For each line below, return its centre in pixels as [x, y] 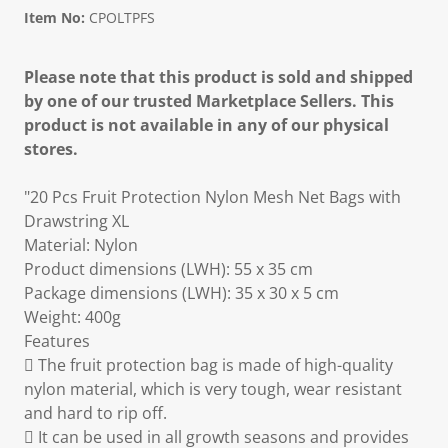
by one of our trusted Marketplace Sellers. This [209, 101]
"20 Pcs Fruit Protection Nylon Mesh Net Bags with [212, 197]
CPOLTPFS [122, 17]
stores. [51, 149]
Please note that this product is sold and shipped [218, 77]
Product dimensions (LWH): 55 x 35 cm [168, 269]
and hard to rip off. [95, 413]
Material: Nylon [81, 245]
